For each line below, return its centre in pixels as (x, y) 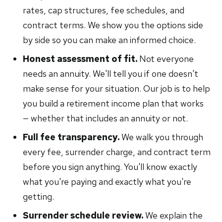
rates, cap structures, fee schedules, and (104, 10)
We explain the (173, 215)
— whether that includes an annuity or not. (106, 118)
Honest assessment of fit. (80, 59)
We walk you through (162, 137)
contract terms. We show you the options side (113, 25)
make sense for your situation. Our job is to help (117, 88)
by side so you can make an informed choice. (110, 40)
